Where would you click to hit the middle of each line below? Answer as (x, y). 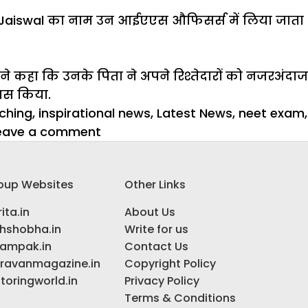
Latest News (195, 113)
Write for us (156, 229)
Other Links (155, 184)
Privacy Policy (162, 280)
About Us (150, 212)
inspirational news (95, 113)
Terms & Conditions (180, 298)
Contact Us (156, 246)
